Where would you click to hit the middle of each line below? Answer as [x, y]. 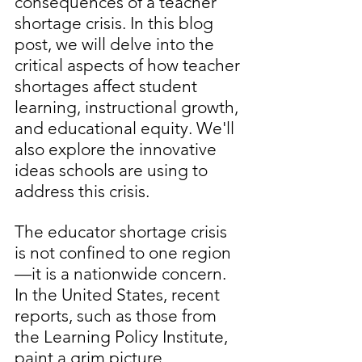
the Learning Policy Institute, [123, 337]
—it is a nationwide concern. [122, 274]
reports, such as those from [118, 316]
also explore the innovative [118, 149]
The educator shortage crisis [123, 232]
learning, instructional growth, [128, 107]
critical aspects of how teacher [129, 65]
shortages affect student [108, 86]
